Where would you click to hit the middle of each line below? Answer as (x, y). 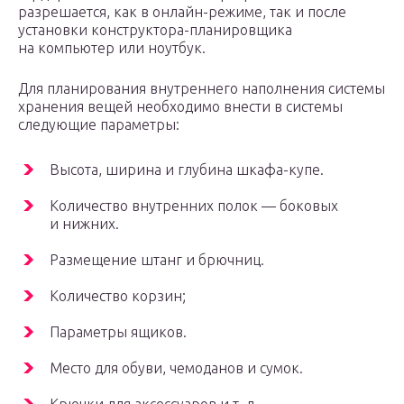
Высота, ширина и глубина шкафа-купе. (187, 170)
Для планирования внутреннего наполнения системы (202, 89)
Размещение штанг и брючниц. (157, 260)
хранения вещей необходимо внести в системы (180, 107)
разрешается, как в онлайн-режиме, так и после (182, 12)
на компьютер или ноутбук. (112, 48)
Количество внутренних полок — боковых (194, 206)
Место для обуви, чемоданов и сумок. (176, 368)
